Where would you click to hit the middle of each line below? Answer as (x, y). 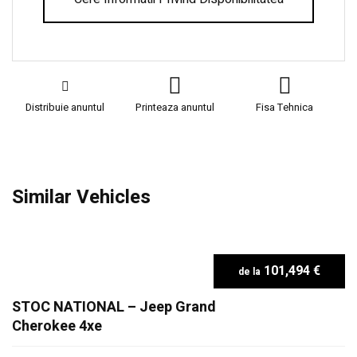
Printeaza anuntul (175, 107)
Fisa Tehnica (285, 107)
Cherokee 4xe (57, 326)
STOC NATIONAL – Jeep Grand (114, 307)
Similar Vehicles (81, 197)
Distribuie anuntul (65, 107)
